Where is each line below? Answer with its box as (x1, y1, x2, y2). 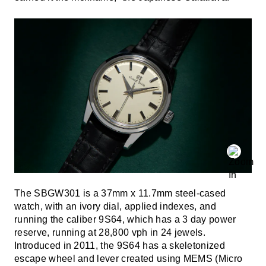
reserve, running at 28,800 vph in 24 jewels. (14, 227, 206, 237)
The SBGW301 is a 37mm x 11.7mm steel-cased (14, 188, 226, 198)
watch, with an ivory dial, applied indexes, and (14, 201, 217, 211)
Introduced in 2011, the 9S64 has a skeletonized (14, 240, 226, 251)
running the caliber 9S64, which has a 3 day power (14, 214, 236, 224)
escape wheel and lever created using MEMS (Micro (14, 253, 243, 264)
